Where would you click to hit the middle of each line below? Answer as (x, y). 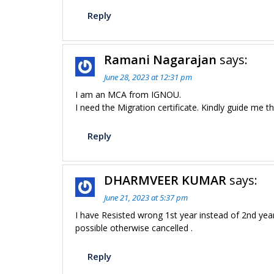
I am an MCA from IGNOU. (128, 94)
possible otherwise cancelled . (134, 228)
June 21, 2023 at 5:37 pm (146, 198)
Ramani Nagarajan (160, 60)
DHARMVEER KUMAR (165, 180)
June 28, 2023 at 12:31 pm (148, 77)
